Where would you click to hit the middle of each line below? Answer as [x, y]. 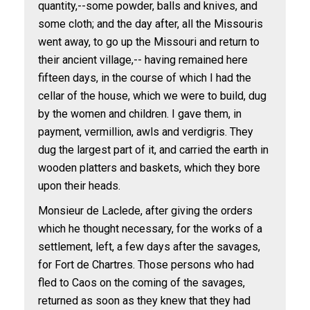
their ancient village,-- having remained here [143, 60]
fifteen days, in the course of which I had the [145, 78]
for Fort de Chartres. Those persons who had [146, 265]
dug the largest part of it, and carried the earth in [153, 150]
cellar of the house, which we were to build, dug [152, 96]
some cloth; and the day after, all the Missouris [151, 24]
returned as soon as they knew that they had [144, 301]
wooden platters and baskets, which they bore [149, 168]
